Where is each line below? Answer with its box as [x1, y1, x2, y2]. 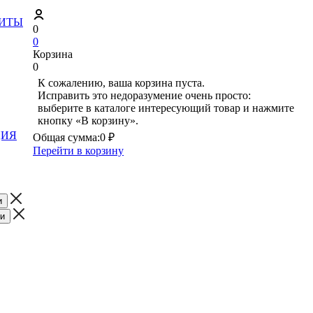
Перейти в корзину [33, 145, 124, 156]
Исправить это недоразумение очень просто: [38, 89, 251, 101]
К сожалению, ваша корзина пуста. [38, 77, 205, 89]
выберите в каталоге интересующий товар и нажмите [38, 102, 294, 114]
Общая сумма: [33, 131, 100, 143]
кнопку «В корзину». [38, 115, 138, 126]
